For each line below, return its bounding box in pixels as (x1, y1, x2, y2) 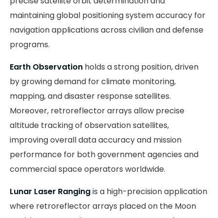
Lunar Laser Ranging (10, 185, 91, 197)
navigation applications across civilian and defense (10, 24, 203, 36)
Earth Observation (10, 61, 83, 73)
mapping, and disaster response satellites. (10, 90, 171, 102)
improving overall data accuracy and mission (10, 134, 182, 145)
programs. (10, 38, 50, 50)
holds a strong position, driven (83, 61, 199, 73)
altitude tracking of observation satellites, (10, 119, 169, 131)
